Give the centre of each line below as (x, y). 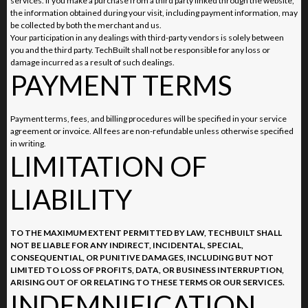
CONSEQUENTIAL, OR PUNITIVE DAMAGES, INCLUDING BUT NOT (142, 257)
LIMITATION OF (109, 166)
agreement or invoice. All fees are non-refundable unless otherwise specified (152, 131)
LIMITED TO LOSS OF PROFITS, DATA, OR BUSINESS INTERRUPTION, (147, 269)
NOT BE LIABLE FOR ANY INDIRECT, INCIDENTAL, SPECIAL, (127, 245)
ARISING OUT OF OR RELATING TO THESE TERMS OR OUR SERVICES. (147, 282)
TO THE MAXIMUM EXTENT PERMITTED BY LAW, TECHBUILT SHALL (146, 232)
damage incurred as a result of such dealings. (92, 62)
